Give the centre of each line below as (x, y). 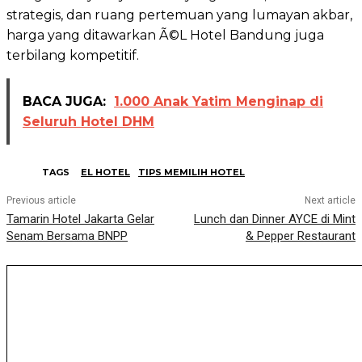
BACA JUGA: (64, 101)
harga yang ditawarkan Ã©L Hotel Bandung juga (165, 35)
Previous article (41, 200)
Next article (330, 200)
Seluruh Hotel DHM (88, 121)
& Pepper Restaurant (300, 236)
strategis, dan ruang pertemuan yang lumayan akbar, (179, 15)
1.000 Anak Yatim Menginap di (219, 101)
